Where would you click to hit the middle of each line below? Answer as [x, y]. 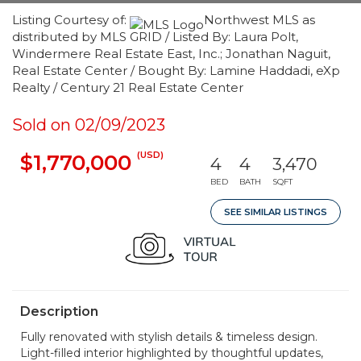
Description [59, 311]
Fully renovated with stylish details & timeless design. [169, 337]
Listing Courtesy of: [71, 20]
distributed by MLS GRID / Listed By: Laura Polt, [155, 37]
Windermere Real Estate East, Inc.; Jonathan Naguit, [171, 54]
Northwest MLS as [259, 20]
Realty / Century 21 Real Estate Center [128, 87]
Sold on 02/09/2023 [89, 125]
